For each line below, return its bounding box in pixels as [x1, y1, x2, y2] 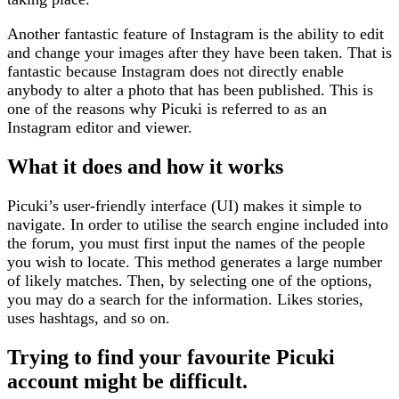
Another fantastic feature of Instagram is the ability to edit [7, 24, 384, 43]
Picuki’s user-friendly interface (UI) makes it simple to [7, 196, 362, 215]
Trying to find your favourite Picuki [7, 345, 335, 369]
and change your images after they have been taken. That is [7, 43, 392, 61]
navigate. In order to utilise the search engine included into [7, 215, 388, 233]
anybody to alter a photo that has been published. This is [7, 80, 373, 99]
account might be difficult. [7, 369, 248, 393]
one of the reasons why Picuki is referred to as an [7, 99, 327, 118]
